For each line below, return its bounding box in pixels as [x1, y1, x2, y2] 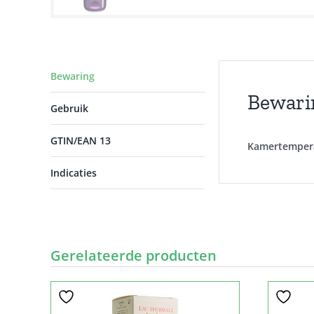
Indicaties [50, 165, 97, 179]
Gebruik [50, 101, 88, 115]
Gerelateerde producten [50, 245, 217, 265]
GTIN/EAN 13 [50, 133, 111, 147]
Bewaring [50, 69, 95, 83]
